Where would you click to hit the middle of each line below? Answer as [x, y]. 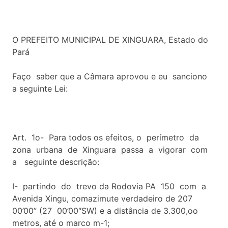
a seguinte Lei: [40, 88]
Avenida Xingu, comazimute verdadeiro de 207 [102, 198]
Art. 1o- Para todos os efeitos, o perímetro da [106, 137]
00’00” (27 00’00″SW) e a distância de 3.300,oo [105, 210]
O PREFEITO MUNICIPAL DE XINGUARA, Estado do [110, 39]
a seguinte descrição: [56, 162]
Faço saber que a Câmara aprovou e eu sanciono [111, 76]
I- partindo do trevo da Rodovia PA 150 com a [109, 186]
